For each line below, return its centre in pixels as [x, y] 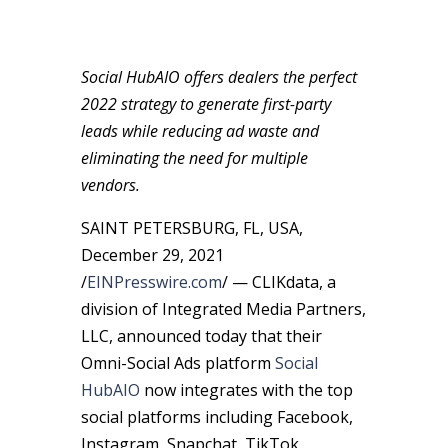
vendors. [110, 185]
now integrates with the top [246, 390]
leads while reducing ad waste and [199, 131]
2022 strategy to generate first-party [205, 104]
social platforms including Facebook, [216, 417]
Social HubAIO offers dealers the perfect [218, 77]
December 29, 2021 [152, 255]
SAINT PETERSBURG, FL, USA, [191, 228]
